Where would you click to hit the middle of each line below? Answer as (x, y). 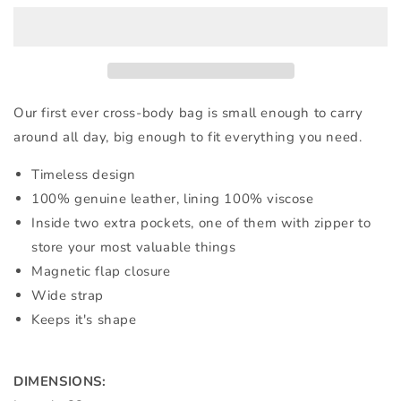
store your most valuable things (134, 247)
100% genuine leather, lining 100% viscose (173, 199)
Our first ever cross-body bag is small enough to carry (188, 113)
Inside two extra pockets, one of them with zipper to (201, 223)
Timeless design (86, 175)
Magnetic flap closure (103, 272)
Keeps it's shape (84, 320)
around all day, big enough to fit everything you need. (188, 137)
